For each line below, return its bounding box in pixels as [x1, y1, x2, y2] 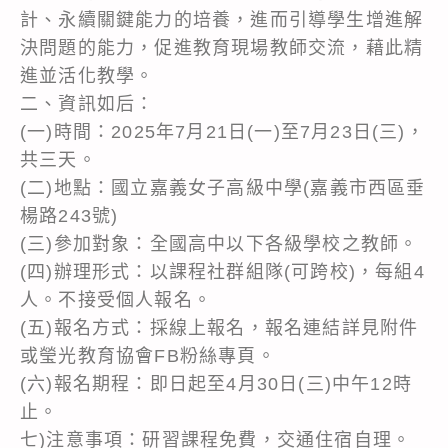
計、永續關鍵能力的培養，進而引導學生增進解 [20, 9, 424, 30]
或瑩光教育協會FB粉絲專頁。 [20, 345, 276, 366]
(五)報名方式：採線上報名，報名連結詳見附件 [20, 317, 419, 338]
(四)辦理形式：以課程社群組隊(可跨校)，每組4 [20, 261, 425, 282]
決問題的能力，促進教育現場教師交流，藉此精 [20, 37, 424, 58]
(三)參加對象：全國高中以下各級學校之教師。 [20, 233, 419, 254]
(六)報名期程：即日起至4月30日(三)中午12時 [20, 373, 413, 394]
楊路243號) [20, 205, 119, 226]
